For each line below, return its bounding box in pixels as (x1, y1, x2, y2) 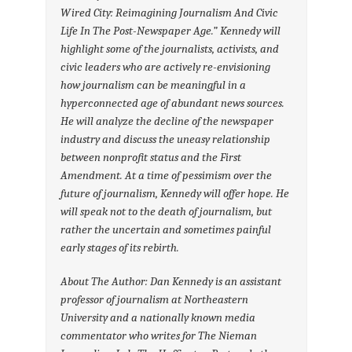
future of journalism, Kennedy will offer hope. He (60, 185, 290, 200)
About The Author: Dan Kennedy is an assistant (60, 273, 282, 288)
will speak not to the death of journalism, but (60, 203, 273, 218)
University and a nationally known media (60, 310, 256, 324)
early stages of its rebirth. (60, 240, 180, 255)
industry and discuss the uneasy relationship (60, 131, 271, 146)
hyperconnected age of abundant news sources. (60, 95, 285, 110)
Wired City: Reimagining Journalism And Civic (60, 5, 279, 20)
